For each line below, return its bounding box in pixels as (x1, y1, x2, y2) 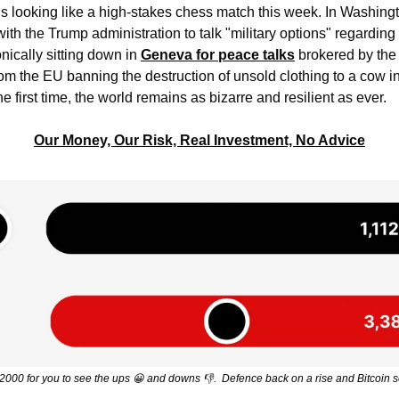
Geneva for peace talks (141, 47, 295, 63)
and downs (144, 371, 203, 385)
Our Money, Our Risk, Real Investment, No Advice (34, 133, 365, 149)
